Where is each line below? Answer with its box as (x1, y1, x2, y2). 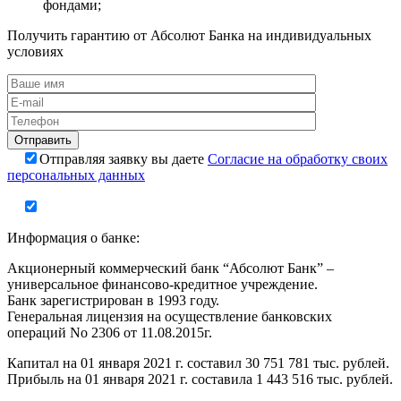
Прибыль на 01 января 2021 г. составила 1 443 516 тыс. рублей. (7, 371, 393, 387)
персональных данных (7, 166, 145, 183)
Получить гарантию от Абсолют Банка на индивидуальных (7, 27, 371, 43)
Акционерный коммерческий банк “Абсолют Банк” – (7, 260, 334, 276)
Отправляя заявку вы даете (39, 150, 208, 166)
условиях (7, 43, 64, 59)
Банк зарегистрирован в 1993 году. (7, 292, 219, 308)
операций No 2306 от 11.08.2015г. (7, 324, 212, 340)
